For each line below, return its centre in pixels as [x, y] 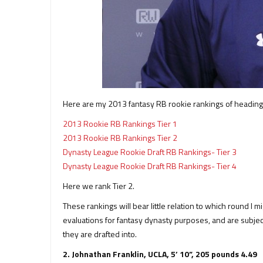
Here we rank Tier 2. [99, 186]
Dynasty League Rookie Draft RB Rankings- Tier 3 [150, 152]
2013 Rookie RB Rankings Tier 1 [120, 124]
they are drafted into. [100, 234]
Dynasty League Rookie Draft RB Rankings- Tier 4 [150, 166]
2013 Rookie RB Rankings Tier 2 [120, 138]
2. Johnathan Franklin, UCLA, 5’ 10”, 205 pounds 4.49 [160, 254]
